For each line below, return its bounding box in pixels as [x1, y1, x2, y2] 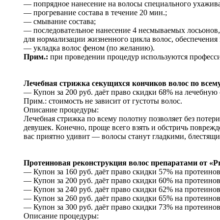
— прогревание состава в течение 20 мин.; [24, 8, 167, 17]
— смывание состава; [24, 17, 96, 26]
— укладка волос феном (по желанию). [24, 43, 155, 52]
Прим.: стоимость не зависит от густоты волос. [24, 96, 182, 105]
